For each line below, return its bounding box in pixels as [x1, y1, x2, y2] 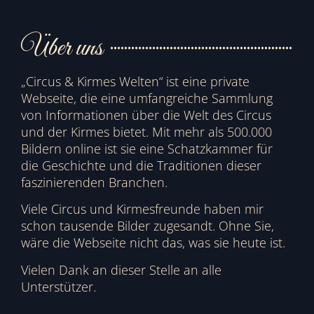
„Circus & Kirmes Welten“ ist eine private [21, 72, 250, 90]
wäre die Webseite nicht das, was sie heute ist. [21, 234, 285, 252]
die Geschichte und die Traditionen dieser [21, 156, 261, 174]
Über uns [21, 30, 103, 66]
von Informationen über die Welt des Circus [21, 106, 271, 123]
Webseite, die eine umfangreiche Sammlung [21, 89, 273, 107]
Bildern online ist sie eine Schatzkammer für [21, 139, 273, 157]
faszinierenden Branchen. [21, 173, 168, 191]
